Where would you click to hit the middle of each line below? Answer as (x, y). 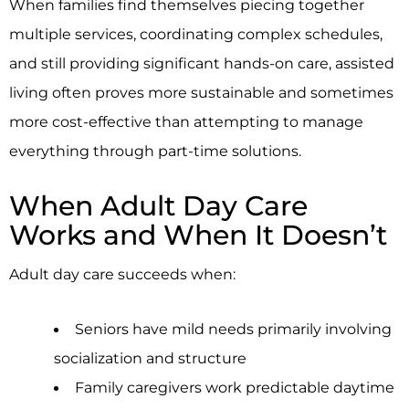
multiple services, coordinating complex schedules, (196, 33)
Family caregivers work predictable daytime (234, 388)
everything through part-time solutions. (155, 150)
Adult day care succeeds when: (122, 273)
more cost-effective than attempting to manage (186, 121)
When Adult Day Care (158, 205)
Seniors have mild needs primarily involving (233, 329)
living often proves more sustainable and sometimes (201, 92)
